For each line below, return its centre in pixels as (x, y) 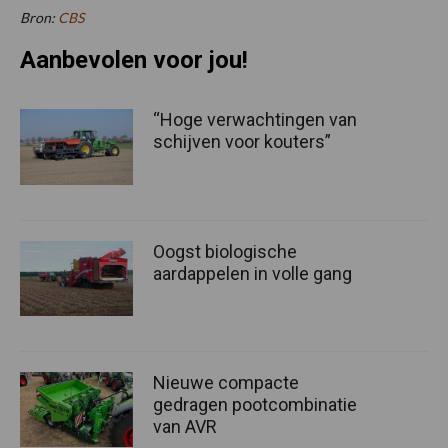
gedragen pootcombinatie (255, 404)
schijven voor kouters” (242, 142)
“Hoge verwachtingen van (255, 120)
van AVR (185, 426)
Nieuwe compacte (226, 382)
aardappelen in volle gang (252, 273)
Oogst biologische (225, 251)
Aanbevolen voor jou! (134, 60)
